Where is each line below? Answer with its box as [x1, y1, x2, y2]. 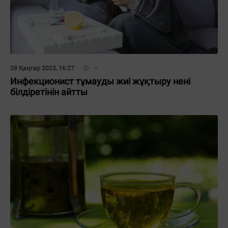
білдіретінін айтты [10, 87, 88, 97]
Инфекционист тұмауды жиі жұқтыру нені [10, 76, 190, 87]
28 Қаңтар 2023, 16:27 [10, 65, 74, 72]
